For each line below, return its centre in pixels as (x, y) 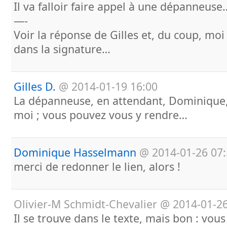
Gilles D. (35, 86)
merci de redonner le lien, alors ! (97, 166)
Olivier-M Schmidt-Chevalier (85, 204)
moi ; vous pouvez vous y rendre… (101, 115)
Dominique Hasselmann (75, 152)
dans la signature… (62, 49)
